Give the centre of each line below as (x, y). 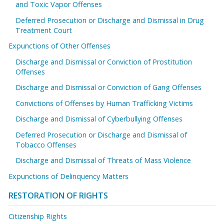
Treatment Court (44, 30)
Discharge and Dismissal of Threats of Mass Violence (103, 160)
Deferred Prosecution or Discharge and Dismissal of (101, 134)
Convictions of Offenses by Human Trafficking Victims (104, 103)
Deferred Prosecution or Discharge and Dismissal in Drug (110, 20)
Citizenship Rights (38, 216)
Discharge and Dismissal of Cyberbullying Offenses (99, 119)
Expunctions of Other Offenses (59, 46)
